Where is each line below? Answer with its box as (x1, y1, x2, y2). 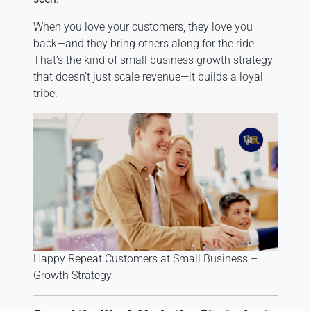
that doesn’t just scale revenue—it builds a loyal (33, 69, 263, 83)
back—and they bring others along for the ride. (33, 36, 257, 50)
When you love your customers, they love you (33, 19, 253, 33)
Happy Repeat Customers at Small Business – (33, 251, 258, 265)
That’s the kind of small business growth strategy (33, 53, 273, 67)
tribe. (33, 86, 58, 100)
